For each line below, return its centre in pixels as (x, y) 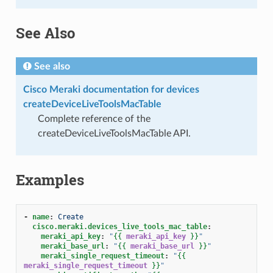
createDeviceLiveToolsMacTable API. (114, 133)
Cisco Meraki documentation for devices (111, 89)
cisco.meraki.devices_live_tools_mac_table (119, 226)
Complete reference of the (94, 119)
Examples (50, 179)
